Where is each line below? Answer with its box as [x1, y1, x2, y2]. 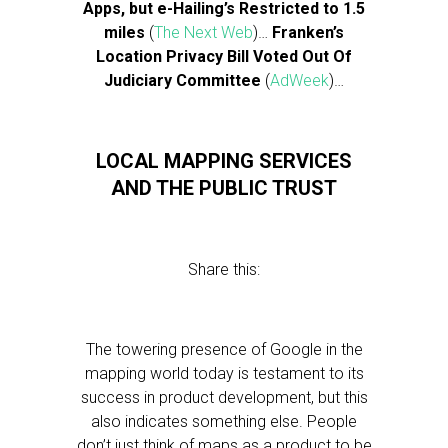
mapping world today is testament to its [84, 364, 364, 383]
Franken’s [272, 23, 344, 42]
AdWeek [270, 71, 329, 90]
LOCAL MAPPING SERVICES [96, 149, 352, 173]
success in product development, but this [80, 388, 368, 407]
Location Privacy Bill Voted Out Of [96, 47, 352, 66]
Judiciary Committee [104, 71, 261, 90]
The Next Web [154, 23, 253, 42]
